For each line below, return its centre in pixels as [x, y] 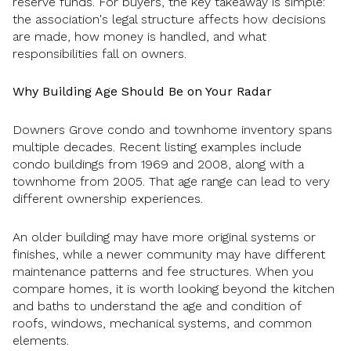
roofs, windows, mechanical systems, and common [162, 323]
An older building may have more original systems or [164, 237]
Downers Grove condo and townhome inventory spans [172, 129]
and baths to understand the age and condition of [157, 306]
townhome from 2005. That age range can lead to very [171, 181]
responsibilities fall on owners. [100, 53]
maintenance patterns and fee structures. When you [163, 271]
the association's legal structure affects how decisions [169, 19]
